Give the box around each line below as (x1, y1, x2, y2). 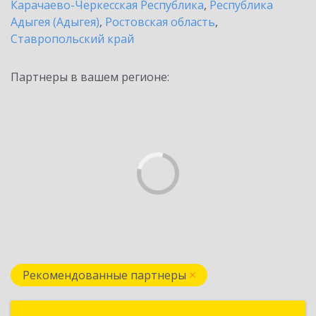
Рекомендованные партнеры (23, 267, 186, 283)
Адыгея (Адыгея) (11, 14, 99, 30)
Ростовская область (105, 14, 215, 30)
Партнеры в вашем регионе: (11, 69, 169, 85)
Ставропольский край (11, 31, 134, 47)
